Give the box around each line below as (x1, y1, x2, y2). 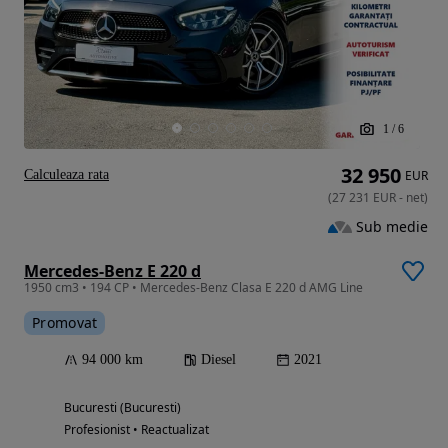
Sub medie (356, 216, 428, 236)
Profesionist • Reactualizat (64, 421, 209, 439)
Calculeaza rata (24, 167, 109, 183)
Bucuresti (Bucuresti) (64, 399, 181, 417)
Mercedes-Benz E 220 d (24, 260, 201, 283)
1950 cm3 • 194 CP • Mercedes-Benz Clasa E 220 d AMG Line (24, 279, 363, 297)
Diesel (201, 352, 236, 368)
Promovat (32, 313, 98, 333)
